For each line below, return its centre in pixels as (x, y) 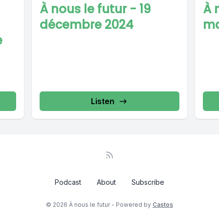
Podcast (68, 182)
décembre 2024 (87, 25)
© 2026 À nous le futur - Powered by (99, 205)
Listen (102, 101)
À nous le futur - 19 (95, 9)
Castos (163, 205)
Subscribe (148, 182)
